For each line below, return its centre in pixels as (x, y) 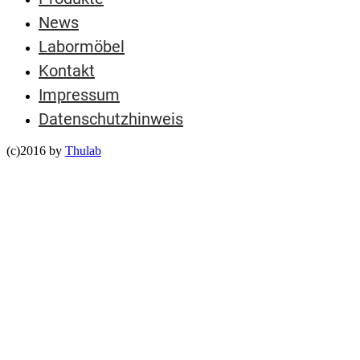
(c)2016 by (36, 150)
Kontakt (67, 70)
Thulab (83, 150)
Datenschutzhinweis (111, 119)
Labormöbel (82, 46)
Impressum (79, 94)
